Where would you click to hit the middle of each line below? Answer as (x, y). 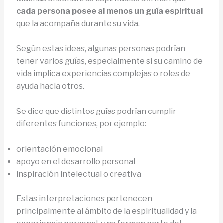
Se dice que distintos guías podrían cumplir (96, 111)
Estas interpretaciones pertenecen (84, 198)
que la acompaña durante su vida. (78, 23)
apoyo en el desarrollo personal (76, 161)
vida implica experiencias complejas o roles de (103, 74)
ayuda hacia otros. (50, 86)
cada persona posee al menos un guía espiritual (109, 11)
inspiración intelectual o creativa (79, 174)
